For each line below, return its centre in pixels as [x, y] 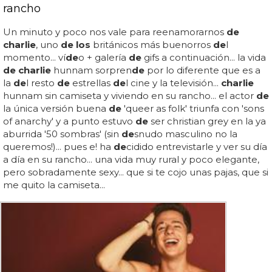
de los [76, 44]
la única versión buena [56, 108]
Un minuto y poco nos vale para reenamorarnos [115, 32]
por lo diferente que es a [202, 70]
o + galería [104, 57]
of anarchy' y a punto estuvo [69, 121]
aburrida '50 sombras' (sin [62, 134]
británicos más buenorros [152, 44]
